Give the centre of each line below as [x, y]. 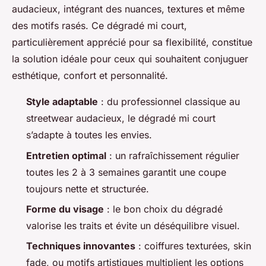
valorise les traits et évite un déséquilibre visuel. [133, 226]
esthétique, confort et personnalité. [90, 76]
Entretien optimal [66, 155]
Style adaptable [62, 102]
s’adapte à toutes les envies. [89, 135]
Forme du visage [65, 209]
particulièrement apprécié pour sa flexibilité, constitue [132, 42]
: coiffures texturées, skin [193, 246]
